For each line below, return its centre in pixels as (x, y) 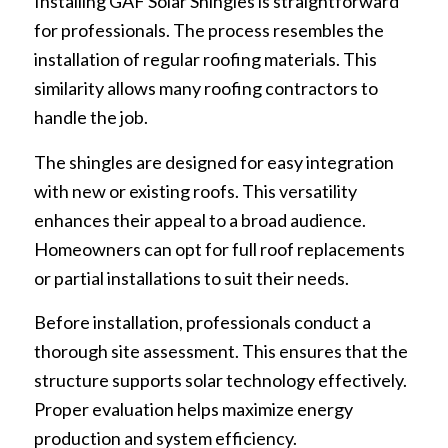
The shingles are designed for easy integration (213, 161)
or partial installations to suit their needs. (191, 277)
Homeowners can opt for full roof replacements (219, 248)
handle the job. (90, 117)
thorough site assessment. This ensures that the (220, 351)
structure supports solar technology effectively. (220, 380)
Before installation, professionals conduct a (202, 322)
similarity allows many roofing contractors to (205, 88)
